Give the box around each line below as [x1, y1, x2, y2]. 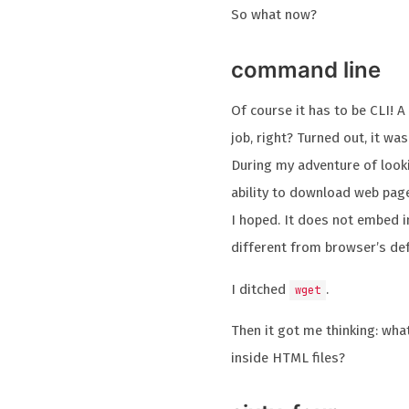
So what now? [231, 6, 318, 24]
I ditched [231, 280, 290, 298]
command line [231, 57, 382, 84]
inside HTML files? [231, 349, 346, 366]
